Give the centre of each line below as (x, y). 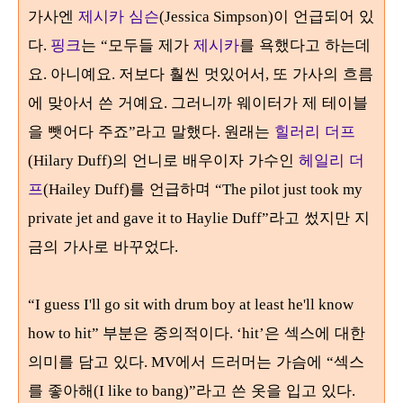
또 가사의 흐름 (323, 73)
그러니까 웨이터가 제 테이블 (269, 102)
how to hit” (65, 333)
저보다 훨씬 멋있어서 (192, 73)
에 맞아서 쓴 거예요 (96, 102)
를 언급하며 (172, 188)
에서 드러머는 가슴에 (251, 361)
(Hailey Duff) (86, 189)
